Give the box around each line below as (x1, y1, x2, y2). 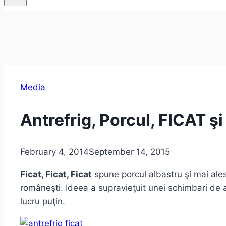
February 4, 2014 (20, 147, 89, 157)
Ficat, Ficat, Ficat (20, 169, 92, 180)
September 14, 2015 (89, 147, 170, 157)
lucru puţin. (20, 196, 65, 207)
